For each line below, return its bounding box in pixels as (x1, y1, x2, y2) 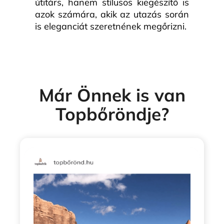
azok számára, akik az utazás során (35, 8, 189, 20)
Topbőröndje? (55, 102, 169, 125)
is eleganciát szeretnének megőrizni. (35, 20, 186, 32)
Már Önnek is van (38, 83, 185, 106)
